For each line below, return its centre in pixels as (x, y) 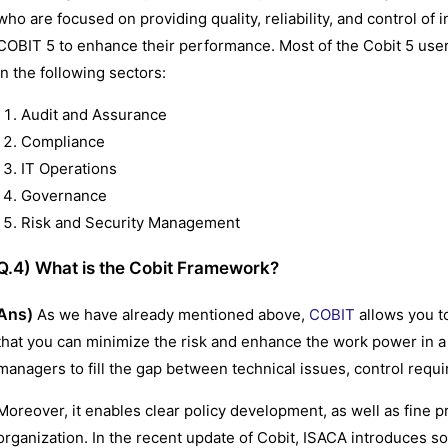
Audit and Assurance (94, 114)
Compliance (63, 141)
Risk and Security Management (130, 222)
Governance (64, 195)
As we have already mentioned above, (171, 314)
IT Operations (69, 168)
